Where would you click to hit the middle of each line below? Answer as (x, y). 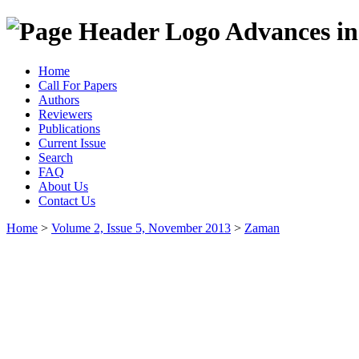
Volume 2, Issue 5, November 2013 (141, 228)
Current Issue (72, 143)
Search (56, 157)
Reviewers (65, 114)
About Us (63, 186)
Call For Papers (78, 85)
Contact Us (67, 200)
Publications (69, 128)
